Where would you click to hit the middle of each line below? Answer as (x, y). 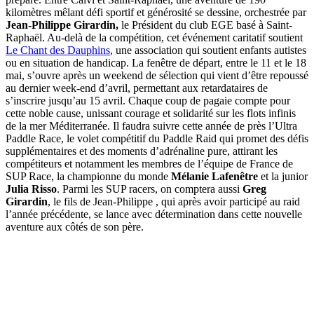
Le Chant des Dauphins (58, 50)
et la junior (283, 176)
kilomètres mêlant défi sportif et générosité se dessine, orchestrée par (156, 12)
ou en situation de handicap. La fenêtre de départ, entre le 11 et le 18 (156, 62)
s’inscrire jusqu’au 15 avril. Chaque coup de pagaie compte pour (148, 100)
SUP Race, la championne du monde (88, 176)
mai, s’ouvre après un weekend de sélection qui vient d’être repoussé (157, 75)
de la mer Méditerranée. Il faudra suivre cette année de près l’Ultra (151, 125)
